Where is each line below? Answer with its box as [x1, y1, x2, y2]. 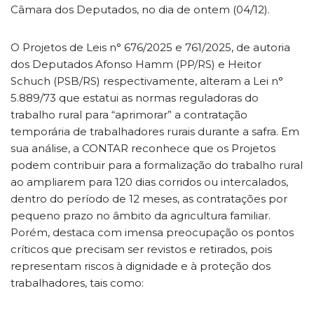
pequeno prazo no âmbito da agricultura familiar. [11, 208, 271, 222]
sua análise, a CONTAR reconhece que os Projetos [11, 141, 275, 155]
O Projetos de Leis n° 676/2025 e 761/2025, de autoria [11, 40, 290, 54]
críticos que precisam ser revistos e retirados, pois [11, 242, 272, 256]
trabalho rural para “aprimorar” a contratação [11, 107, 247, 121]
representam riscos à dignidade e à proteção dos [11, 259, 271, 273]
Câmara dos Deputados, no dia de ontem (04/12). [11, 2, 270, 16]
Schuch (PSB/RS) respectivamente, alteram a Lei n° [11, 74, 283, 88]
